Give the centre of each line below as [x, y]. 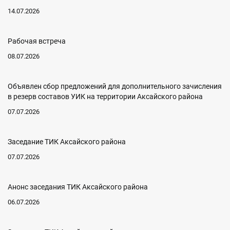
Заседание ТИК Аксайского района [67, 142]
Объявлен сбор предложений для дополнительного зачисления [115, 87]
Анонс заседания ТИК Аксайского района [78, 187]
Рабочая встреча [37, 41]
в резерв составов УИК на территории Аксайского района [105, 97]
